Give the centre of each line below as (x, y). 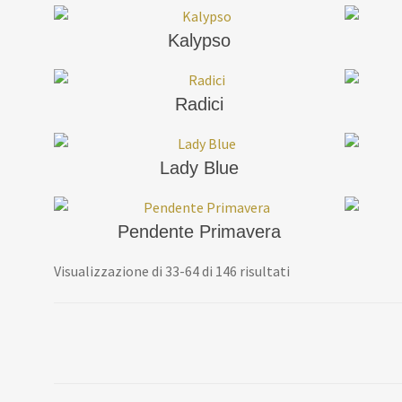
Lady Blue (199, 167)
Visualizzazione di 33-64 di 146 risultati (172, 271)
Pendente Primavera (199, 231)
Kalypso (199, 40)
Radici (199, 104)
